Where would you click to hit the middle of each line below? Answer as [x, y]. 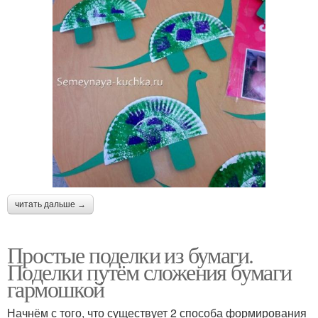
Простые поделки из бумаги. [130, 254]
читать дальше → [50, 204]
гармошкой [56, 288]
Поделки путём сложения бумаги [149, 271]
